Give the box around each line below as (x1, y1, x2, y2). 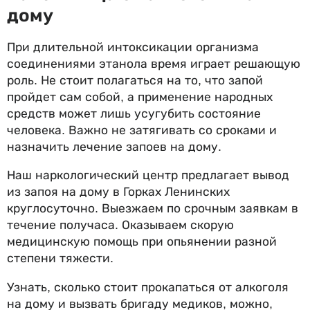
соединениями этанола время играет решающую (7, 56, 300, 71)
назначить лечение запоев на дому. (7, 139, 221, 154)
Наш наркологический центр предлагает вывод (7, 168, 289, 183)
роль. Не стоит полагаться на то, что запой (7, 73, 263, 87)
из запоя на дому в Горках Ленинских (7, 185, 230, 199)
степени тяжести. (7, 251, 113, 266)
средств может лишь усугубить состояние (7, 106, 261, 120)
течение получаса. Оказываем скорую (7, 218, 234, 232)
